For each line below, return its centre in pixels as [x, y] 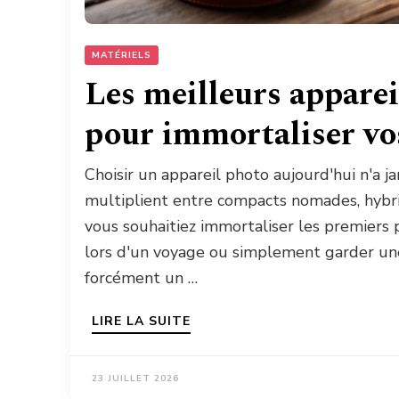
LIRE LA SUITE [141, 322]
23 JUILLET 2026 [135, 379]
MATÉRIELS [122, 56]
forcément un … [141, 278]
